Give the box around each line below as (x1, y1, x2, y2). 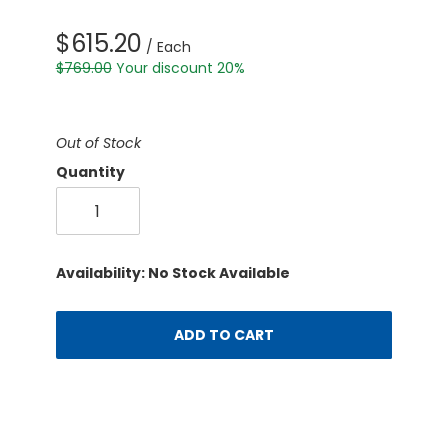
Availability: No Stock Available (55, 263, 290, 284)
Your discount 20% (115, 58, 245, 79)
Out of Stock (55, 133, 141, 154)
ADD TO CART (174, 325, 274, 346)
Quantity (55, 162, 125, 183)
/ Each (141, 37, 191, 58)
